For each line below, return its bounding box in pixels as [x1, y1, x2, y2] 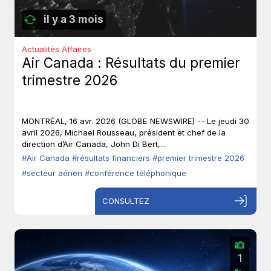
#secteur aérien [22, 168, 85, 178]
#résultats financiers [72, 153, 152, 163]
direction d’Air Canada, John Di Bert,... [22, 139, 166, 149]
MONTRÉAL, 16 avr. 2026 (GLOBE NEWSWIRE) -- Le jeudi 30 [22, 116, 249, 126]
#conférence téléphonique [85, 168, 186, 178]
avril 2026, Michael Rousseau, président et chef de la [22, 128, 226, 138]
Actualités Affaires [22, 44, 91, 54]
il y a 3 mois [44, 13, 103, 25]
